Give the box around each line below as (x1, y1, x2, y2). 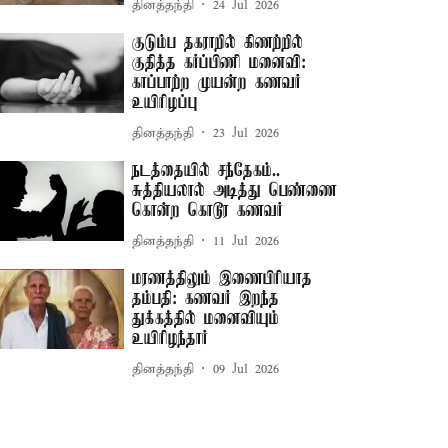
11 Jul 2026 (213, 232, 280, 250)
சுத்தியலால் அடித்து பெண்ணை (132, 181, 338, 201)
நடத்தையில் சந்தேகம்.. (132, 161, 281, 181)
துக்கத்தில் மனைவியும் (132, 309, 280, 329)
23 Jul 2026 (213, 124, 280, 142)
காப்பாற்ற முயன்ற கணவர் (132, 73, 302, 93)
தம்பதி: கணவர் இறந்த (132, 289, 280, 309)
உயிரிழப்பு (132, 93, 199, 113)
